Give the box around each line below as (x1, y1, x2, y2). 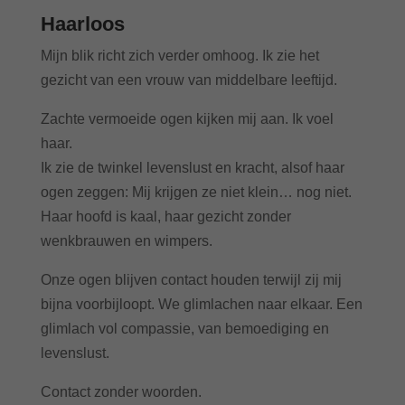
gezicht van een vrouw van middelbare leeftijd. (40, 71, 337, 88)
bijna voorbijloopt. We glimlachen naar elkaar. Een (40, 296, 363, 312)
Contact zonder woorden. (40, 383, 202, 400)
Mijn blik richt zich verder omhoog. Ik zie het (40, 47, 319, 63)
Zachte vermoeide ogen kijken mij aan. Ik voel (40, 110, 334, 127)
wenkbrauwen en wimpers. (40, 232, 212, 249)
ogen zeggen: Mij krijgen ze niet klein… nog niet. (40, 184, 352, 200)
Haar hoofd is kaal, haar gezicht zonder (40, 208, 291, 224)
